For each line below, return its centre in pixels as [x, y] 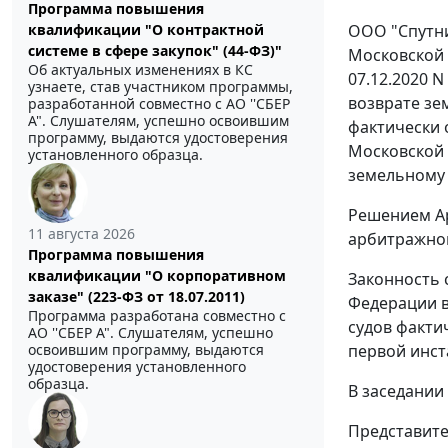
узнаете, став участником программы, [160, 87]
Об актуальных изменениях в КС [140, 70]
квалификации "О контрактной [146, 30]
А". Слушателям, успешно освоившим [158, 121]
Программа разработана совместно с [157, 316]
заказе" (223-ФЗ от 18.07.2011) [136, 297]
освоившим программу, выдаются [146, 350]
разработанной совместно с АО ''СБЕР [159, 104]
